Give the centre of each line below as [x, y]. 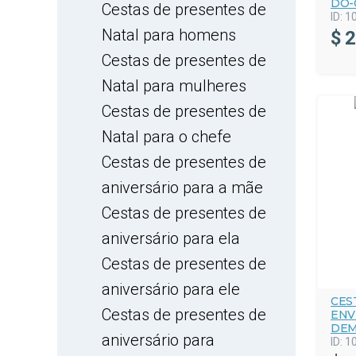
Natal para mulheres [174, 86]
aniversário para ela [171, 238]
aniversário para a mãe [182, 188]
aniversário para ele [171, 289]
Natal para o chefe [166, 137]
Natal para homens [169, 35]
